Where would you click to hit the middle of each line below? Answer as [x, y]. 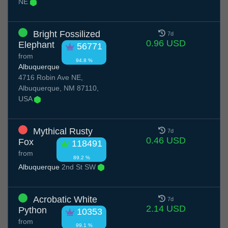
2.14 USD [166, 208]
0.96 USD [166, 44]
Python [33, 210]
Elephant [36, 45]
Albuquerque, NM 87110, [59, 88]
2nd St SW [79, 167]
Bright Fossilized [67, 34]
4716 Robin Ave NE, [51, 78]
